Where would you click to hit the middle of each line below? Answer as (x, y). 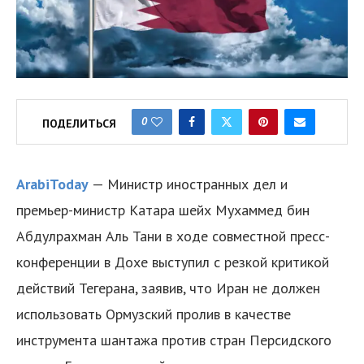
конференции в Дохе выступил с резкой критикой (173, 262)
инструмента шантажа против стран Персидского (174, 340)
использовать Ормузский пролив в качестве (154, 314)
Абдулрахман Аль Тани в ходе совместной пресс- (173, 236)
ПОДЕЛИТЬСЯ (79, 124)
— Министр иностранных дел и (190, 184)
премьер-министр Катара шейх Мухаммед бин (163, 210)
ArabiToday (52, 184)
